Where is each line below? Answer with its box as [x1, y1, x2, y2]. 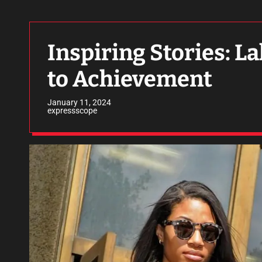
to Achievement [47, 65, 212, 92]
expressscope [47, 106, 97, 115]
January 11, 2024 [47, 98, 111, 107]
